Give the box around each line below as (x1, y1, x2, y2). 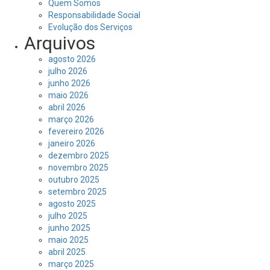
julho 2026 (48, 66, 87, 76)
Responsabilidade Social (48, 10, 140, 20)
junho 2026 (48, 78, 90, 88)
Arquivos (24, 32, 95, 54)
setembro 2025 (48, 186, 107, 196)
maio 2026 (48, 90, 89, 100)
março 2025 (48, 259, 94, 269)
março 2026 (48, 114, 94, 124)
